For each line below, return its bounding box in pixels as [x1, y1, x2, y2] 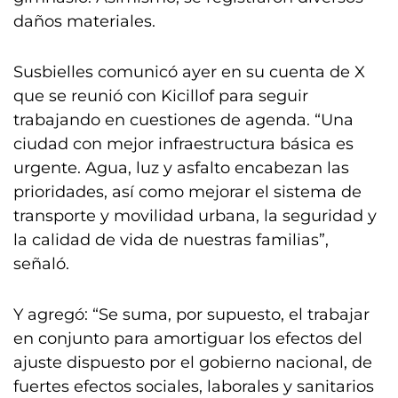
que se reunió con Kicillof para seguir [13, 86, 308, 106]
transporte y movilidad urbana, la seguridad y [13, 206, 377, 226]
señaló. [13, 254, 69, 274]
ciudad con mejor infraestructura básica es [13, 134, 354, 154]
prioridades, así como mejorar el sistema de [13, 182, 362, 202]
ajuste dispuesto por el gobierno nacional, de [13, 353, 372, 372]
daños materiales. [13, 12, 155, 31]
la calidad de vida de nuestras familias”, [13, 230, 329, 250]
